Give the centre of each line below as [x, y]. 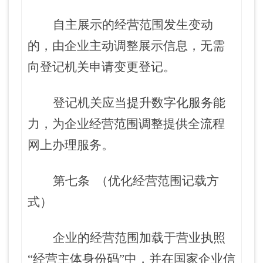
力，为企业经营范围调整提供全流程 [126, 124]
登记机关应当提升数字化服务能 [139, 103]
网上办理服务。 [71, 145]
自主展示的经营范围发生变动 [133, 25]
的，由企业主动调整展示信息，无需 [126, 46]
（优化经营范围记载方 [157, 181]
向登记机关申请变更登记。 [102, 67]
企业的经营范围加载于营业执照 [139, 238]
